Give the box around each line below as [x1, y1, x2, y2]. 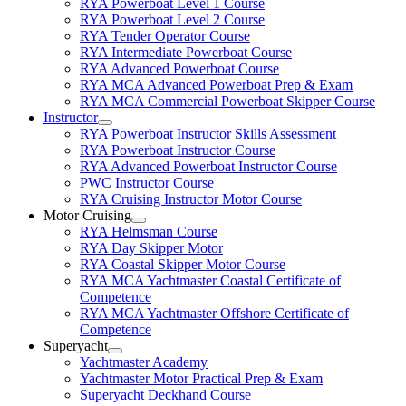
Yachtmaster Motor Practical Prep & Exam [80, 371, 323, 386]
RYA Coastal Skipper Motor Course [80, 256, 285, 272]
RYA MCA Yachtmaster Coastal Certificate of [80, 273, 341, 288]
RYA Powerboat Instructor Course [80, 142, 275, 158]
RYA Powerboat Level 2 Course [80, 12, 265, 27]
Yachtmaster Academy [80, 354, 208, 370]
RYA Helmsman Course [80, 224, 217, 239]
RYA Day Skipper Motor [80, 240, 223, 256]
